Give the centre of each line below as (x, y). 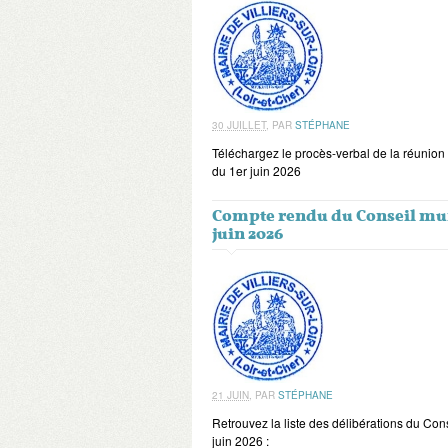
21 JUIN (230, 395)
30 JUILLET (239, 125)
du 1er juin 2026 (256, 170)
